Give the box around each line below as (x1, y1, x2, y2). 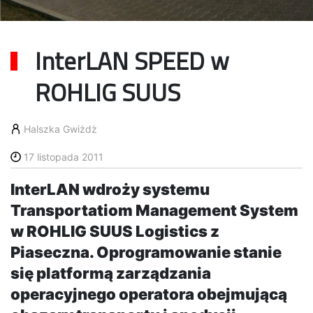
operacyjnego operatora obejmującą (10, 285, 287, 303)
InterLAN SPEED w (35, 42, 229, 80)
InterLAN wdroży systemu (10, 180, 210, 198)
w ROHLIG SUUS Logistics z (10, 222, 219, 240)
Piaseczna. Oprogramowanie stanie (10, 243, 282, 261)
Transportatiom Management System (10, 201, 298, 219)
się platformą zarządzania (10, 264, 211, 282)
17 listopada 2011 (24, 151, 103, 163)
